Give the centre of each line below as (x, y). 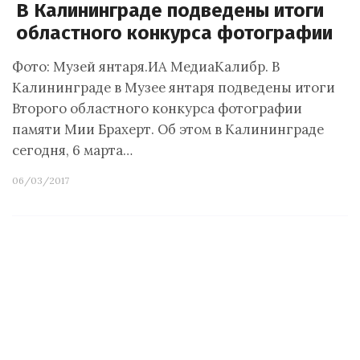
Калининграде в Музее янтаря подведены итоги (174, 88)
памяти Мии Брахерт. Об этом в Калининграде (168, 129)
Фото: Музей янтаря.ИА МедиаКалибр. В (146, 67)
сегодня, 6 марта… (72, 150)
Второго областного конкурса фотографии (157, 108)
